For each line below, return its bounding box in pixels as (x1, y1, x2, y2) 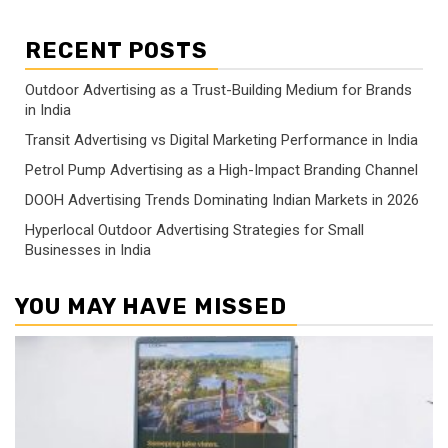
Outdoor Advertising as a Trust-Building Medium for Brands (25, 81, 412, 100)
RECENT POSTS (25, 37, 208, 65)
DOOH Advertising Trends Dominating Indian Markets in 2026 (25, 191, 419, 210)
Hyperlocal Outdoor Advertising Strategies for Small (25, 221, 364, 240)
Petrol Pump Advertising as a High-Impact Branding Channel (25, 161, 418, 180)
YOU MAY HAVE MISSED (15, 293, 287, 321)
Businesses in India (25, 241, 151, 260)
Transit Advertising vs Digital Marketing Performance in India (25, 131, 418, 150)
